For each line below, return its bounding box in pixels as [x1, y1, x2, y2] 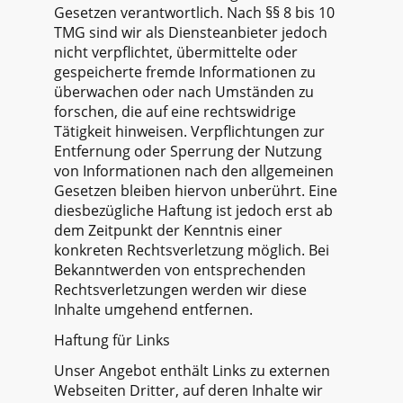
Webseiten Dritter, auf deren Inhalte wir [54, 381, 323, 401]
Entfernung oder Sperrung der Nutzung [54, 140, 322, 161]
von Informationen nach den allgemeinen [54, 160, 334, 181]
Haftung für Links [54, 330, 170, 351]
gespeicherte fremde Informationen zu [54, 61, 316, 82]
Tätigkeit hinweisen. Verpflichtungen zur [54, 121, 325, 141]
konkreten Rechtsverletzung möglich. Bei [54, 239, 329, 260]
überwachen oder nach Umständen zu [54, 81, 314, 102]
